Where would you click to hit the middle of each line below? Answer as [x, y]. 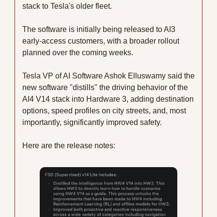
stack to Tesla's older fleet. [68, 6]
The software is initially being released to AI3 [99, 29]
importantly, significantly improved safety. [92, 122]
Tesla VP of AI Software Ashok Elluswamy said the [108, 76]
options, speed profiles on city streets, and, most [104, 110]
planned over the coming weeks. [78, 52]
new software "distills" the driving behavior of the [105, 87]
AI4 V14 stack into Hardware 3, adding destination [108, 99]
